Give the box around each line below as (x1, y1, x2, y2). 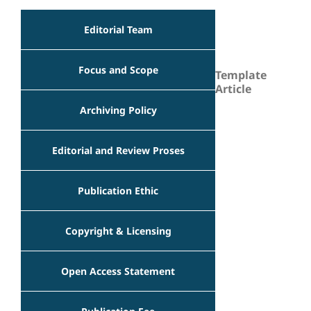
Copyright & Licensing (65, 224, 171, 237)
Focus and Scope (78, 62, 158, 76)
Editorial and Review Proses (51, 143, 185, 157)
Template (215, 67, 267, 83)
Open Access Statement (61, 264, 175, 278)
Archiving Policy (79, 103, 157, 117)
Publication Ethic (78, 183, 158, 197)
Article (215, 81, 251, 97)
